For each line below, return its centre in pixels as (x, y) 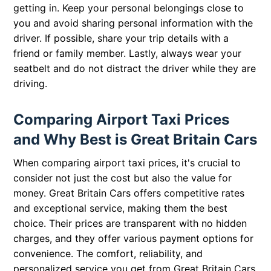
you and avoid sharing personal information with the (133, 23)
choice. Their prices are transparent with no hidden (130, 224)
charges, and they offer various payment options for (134, 239)
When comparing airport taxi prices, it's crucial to (127, 163)
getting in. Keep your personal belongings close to (129, 8)
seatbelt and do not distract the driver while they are (135, 69)
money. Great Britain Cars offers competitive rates (129, 193)
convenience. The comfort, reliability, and (108, 254)
